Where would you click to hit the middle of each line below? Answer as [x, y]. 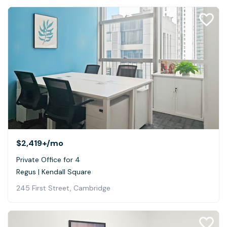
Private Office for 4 [48, 159]
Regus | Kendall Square [54, 172]
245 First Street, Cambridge [63, 188]
